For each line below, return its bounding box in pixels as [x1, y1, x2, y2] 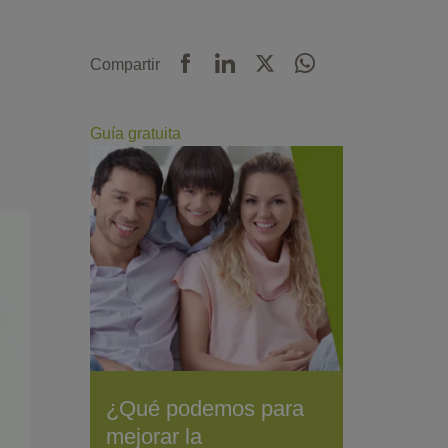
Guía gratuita [89, 125, 181, 142]
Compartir [89, 55, 160, 73]
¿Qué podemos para [105, 396, 304, 422]
